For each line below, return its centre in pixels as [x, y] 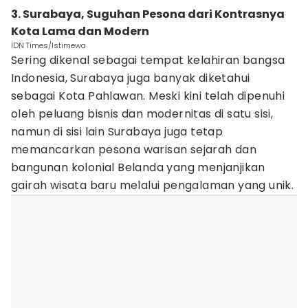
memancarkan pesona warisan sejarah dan [134, 150]
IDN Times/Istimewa [48, 45]
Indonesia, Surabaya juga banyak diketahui [131, 78]
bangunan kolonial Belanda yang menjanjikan [138, 167]
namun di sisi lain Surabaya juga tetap [117, 132]
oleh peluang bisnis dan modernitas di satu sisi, [142, 114]
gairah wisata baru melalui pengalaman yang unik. [153, 185]
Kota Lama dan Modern [80, 31]
